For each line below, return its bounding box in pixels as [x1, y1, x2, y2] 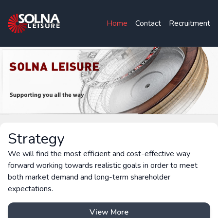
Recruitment [169, 18, 210, 29]
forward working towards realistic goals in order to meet [8, 160, 198, 171]
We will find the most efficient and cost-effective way [8, 148, 190, 159]
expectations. [8, 183, 53, 194]
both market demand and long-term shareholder [8, 171, 170, 182]
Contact [135, 18, 161, 29]
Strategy [8, 128, 64, 149]
